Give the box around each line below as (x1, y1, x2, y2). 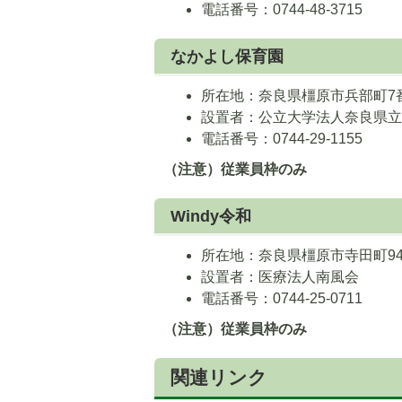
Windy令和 (170, 207, 251, 225)
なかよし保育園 (170, 48, 284, 66)
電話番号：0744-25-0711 (201, 291, 363, 306)
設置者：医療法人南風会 (201, 269, 360, 284)
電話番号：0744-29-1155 (201, 131, 363, 146)
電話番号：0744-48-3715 (201, 2, 363, 17)
